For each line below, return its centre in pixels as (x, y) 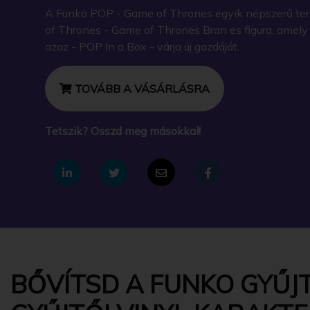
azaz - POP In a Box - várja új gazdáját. (142, 46)
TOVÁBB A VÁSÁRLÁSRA (141, 88)
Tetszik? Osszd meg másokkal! (123, 130)
